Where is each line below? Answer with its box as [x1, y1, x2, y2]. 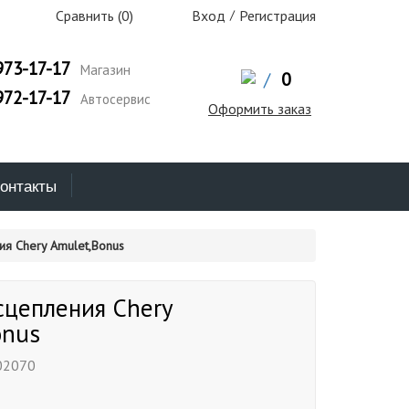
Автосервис [76, 90, 151, 108]
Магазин [76, 61, 131, 79]
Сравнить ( [52, 6, 121, 25]
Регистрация [239, 6, 316, 25]
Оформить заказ [207, 100, 311, 118]
